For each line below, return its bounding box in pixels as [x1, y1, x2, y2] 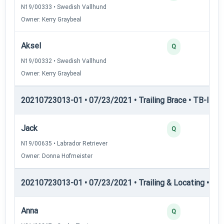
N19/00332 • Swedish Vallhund [21, 57, 106, 64]
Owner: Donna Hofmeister [21, 152, 92, 159]
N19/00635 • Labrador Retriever [21, 139, 107, 147]
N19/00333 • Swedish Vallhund [21, 3, 106, 10]
